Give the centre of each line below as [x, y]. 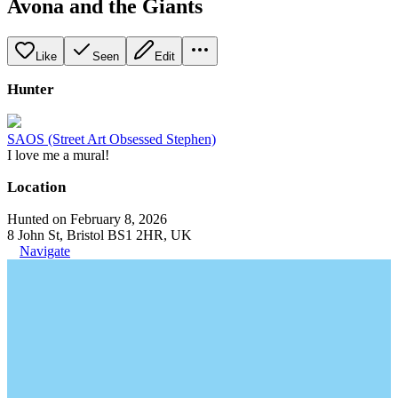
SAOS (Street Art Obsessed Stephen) [111, 139]
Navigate [45, 251]
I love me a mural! [58, 155]
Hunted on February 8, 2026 [87, 219]
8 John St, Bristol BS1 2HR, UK [99, 235]
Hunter [31, 89]
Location [36, 187]
